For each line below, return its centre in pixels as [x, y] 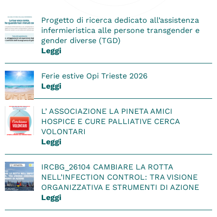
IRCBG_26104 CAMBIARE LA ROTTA [107, 167]
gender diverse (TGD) [81, 40]
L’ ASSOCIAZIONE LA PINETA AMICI [107, 111]
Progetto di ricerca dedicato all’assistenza [120, 20]
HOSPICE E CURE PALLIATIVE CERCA [110, 121]
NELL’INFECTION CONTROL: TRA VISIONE [119, 177]
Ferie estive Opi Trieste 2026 [94, 76]
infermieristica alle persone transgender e [120, 30]
